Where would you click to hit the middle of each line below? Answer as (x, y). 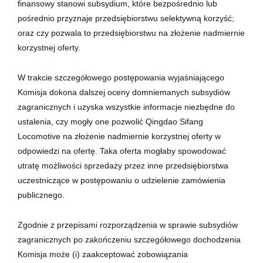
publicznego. (45, 195)
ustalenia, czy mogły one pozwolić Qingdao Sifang (110, 122)
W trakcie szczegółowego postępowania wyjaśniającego (121, 78)
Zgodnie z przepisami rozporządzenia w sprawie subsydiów (128, 225)
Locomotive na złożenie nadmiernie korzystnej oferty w (119, 136)
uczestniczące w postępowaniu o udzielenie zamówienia (122, 181)
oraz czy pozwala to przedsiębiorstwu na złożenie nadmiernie (131, 33)
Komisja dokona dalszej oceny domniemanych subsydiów (124, 92)
